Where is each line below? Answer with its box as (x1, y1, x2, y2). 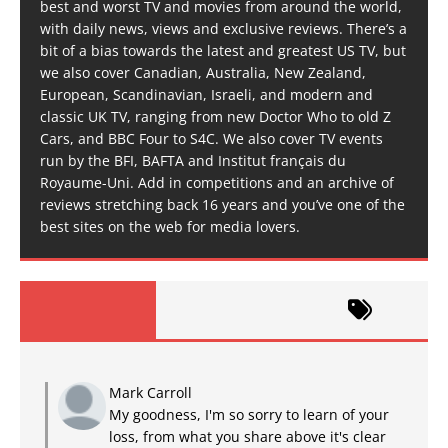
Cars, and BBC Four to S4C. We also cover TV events (40, 128, 383, 148)
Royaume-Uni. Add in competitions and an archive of (40, 172, 394, 192)
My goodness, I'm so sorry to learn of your (109, 404, 389, 424)
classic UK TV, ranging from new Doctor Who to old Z (40, 106, 391, 126)
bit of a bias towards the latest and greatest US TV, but (40, 40, 406, 60)
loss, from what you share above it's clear (109, 426, 386, 446)
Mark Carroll (109, 382, 192, 402)
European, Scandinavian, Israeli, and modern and (40, 84, 373, 104)
